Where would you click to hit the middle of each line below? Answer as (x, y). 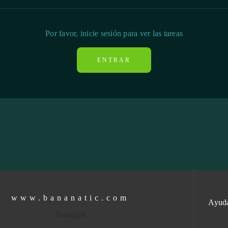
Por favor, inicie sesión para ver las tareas (114, 33)
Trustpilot (70, 215)
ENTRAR (114, 60)
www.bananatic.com (70, 198)
